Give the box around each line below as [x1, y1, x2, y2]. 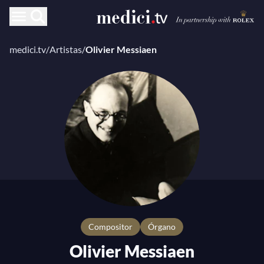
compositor [94, 222, 133, 232]
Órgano [154, 222, 176, 232]
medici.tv [9, 44, 46, 55]
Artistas [49, 44, 82, 55]
